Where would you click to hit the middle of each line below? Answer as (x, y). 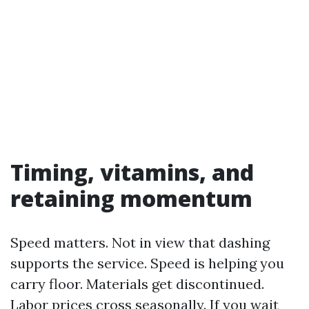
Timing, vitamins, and (132, 172)
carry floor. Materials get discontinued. (137, 284)
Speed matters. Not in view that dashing (140, 242)
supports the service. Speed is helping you (147, 263)
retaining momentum (131, 198)
